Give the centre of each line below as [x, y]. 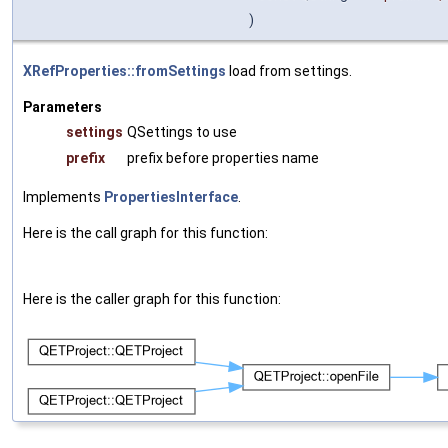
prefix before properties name [223, 158]
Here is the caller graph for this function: [152, 299]
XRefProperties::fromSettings [124, 71]
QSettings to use [182, 132]
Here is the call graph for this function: [145, 233]
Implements [63, 197]
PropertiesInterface [171, 197]
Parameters [62, 107]
